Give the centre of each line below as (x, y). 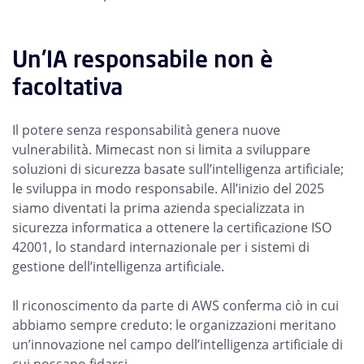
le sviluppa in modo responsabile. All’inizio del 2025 (168, 188)
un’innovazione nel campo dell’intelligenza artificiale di (178, 344)
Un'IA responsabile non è (143, 59)
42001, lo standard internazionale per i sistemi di (161, 247)
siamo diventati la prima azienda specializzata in (158, 208)
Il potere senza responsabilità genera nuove (146, 130)
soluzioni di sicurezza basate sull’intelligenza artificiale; (178, 169)
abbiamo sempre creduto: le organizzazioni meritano (174, 325)
